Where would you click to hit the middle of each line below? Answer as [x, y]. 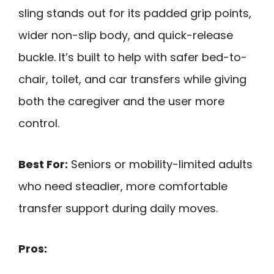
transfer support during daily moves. [118, 208]
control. [39, 124]
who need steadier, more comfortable [123, 186]
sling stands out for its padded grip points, [135, 13]
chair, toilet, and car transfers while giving [132, 80]
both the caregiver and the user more [121, 102]
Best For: [43, 164]
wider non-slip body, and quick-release [126, 35]
